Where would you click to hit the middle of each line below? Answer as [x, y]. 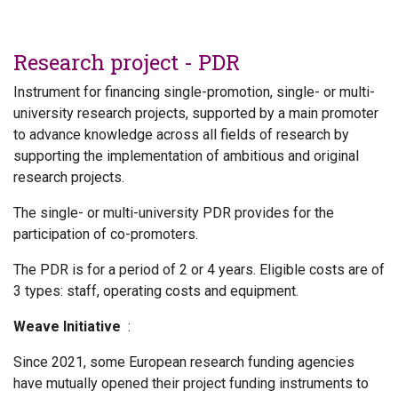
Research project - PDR [127, 62]
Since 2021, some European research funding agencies [184, 362]
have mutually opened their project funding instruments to [191, 383]
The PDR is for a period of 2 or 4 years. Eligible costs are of [199, 270]
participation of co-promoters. [106, 234]
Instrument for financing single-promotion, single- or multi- [194, 92]
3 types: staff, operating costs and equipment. [158, 291]
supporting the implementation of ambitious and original [186, 156]
